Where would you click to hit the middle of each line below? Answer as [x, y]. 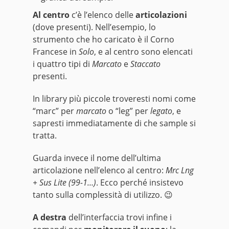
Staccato [145, 64]
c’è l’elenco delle [104, 15]
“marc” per [54, 111]
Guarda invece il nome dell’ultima [97, 158]
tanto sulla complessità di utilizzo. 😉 [103, 195]
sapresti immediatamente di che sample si [114, 123]
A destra [50, 217]
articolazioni [161, 15]
